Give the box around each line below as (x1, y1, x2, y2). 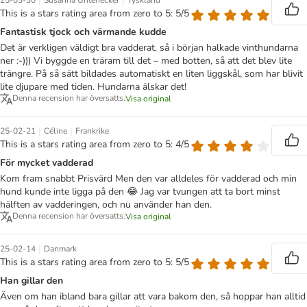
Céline (44, 125, 67, 137)
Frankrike (75, 125, 109, 137)
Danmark (44, 243, 77, 255)
